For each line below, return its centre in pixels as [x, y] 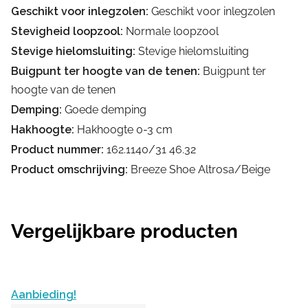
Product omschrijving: [69, 169]
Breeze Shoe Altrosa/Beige [199, 169]
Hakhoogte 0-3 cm [123, 130]
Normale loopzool [171, 31]
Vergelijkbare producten [124, 231]
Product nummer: [57, 150]
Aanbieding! [44, 295]
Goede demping [104, 110]
